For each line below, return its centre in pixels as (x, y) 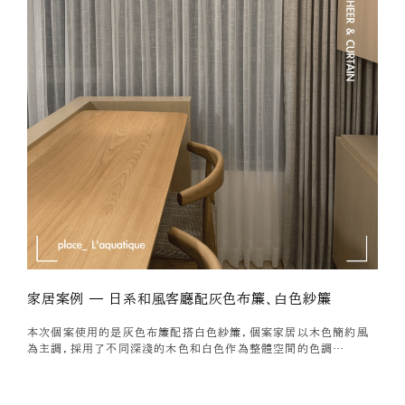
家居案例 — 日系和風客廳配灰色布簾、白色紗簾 (179, 299)
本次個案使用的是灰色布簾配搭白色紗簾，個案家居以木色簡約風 (198, 332)
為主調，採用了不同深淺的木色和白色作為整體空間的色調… (186, 348)
